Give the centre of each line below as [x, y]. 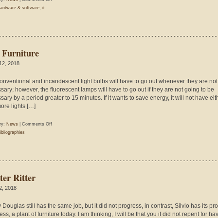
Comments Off [37, 124]
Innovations [63, 16]
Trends [59, 7]
